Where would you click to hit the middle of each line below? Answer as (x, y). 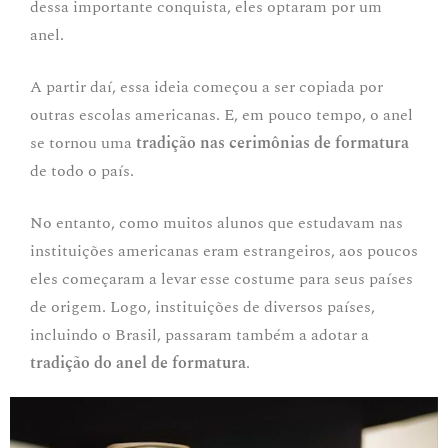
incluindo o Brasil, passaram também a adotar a (199, 335)
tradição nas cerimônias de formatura (272, 143)
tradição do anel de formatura (138, 363)
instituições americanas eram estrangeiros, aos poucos (224, 251)
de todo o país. (84, 171)
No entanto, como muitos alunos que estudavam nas (216, 223)
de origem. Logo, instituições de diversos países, (202, 307)
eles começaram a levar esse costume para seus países (221, 279)
